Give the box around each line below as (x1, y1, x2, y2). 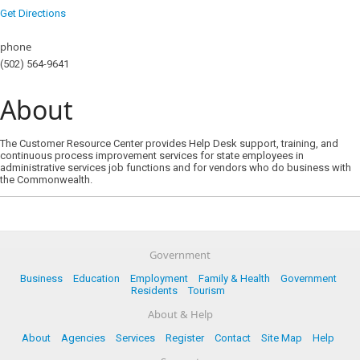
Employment (129, 272, 188, 284)
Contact (215, 332, 251, 344)
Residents (131, 284, 178, 297)
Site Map (261, 332, 302, 344)
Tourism (188, 284, 225, 297)
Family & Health (198, 272, 270, 284)
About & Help (147, 307, 213, 321)
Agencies (61, 332, 105, 344)
